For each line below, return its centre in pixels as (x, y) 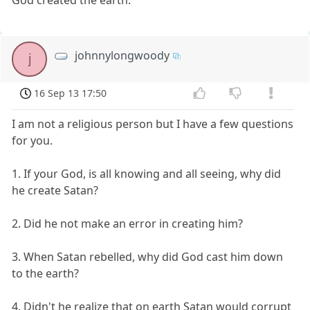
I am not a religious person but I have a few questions (153, 124)
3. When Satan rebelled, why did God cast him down (148, 257)
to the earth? (46, 274)
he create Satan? (55, 191)
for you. (33, 141)
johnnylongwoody (122, 55)
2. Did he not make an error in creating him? (128, 224)
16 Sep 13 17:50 (71, 93)
